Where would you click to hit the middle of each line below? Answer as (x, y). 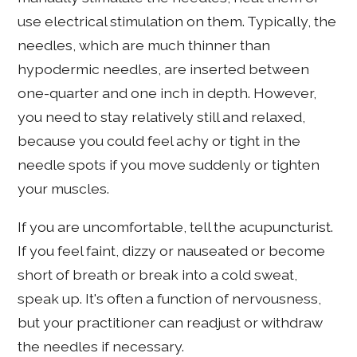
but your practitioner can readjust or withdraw (171, 322)
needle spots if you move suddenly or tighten (169, 165)
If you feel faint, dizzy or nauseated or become (172, 250)
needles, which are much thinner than (144, 45)
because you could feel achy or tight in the (159, 141)
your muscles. (64, 189)
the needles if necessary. (101, 346)
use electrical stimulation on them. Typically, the (177, 22)
